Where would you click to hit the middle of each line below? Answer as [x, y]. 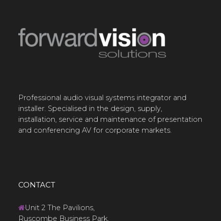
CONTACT [37, 184]
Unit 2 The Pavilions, [60, 207]
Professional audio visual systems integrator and [103, 97]
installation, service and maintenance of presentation [110, 119]
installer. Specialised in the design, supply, [91, 108]
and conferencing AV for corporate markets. [95, 130]
